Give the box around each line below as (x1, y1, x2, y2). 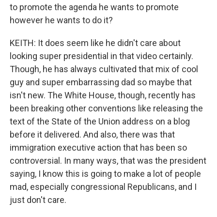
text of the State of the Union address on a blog (10, 116, 190, 126)
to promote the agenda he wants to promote (10, 2, 179, 12)
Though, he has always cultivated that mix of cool (10, 64, 198, 74)
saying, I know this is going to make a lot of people (10, 169, 201, 179)
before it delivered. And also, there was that (10, 129, 175, 139)
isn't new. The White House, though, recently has (10, 90, 196, 100)
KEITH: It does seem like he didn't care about (10, 38, 181, 48)
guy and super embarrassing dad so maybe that (10, 77, 192, 87)
